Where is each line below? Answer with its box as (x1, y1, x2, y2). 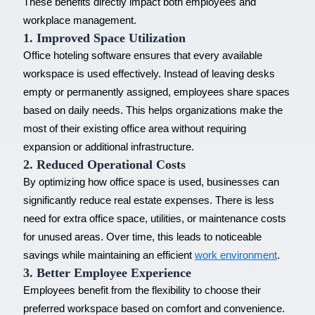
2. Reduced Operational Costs (22, 157, 186, 172)
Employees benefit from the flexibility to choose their (22, 284, 261, 296)
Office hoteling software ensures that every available (22, 49, 262, 61)
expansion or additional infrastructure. (22, 141, 194, 153)
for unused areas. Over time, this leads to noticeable (22, 231, 262, 243)
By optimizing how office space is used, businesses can (22, 176, 279, 188)
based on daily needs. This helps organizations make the (22, 104, 283, 116)
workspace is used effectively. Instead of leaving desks (22, 67, 275, 79)
